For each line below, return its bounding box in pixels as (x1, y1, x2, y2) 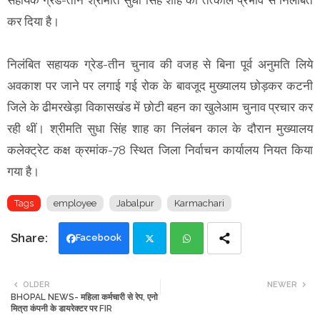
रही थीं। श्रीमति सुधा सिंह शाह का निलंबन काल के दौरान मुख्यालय (7, 121, 313, 136)
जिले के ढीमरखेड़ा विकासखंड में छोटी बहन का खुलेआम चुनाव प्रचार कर (7, 99, 313, 114)
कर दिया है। (7, 14, 62, 29)
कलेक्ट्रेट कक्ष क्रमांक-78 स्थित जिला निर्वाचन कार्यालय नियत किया (7, 142, 313, 157)
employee (54, 197, 96, 209)
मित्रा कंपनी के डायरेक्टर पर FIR (11, 303, 112, 314)
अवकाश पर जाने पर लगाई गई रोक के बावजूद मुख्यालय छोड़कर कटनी (7, 78, 313, 93)
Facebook (76, 231, 121, 243)
